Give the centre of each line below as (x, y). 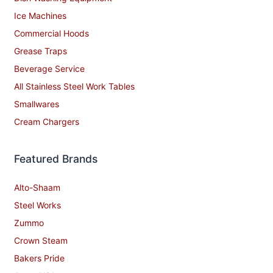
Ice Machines (40, 16)
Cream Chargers (47, 122)
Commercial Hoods (51, 34)
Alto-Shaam (37, 188)
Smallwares (37, 104)
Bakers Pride (39, 258)
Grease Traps (41, 51)
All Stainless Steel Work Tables (74, 87)
